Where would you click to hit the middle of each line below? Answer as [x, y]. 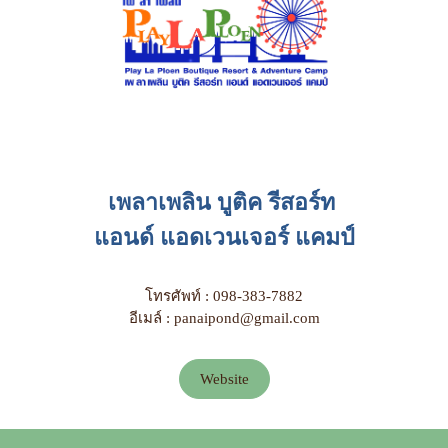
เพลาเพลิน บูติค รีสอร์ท [224, 202]
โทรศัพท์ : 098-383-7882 [224, 296]
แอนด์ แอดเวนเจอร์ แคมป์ [224, 237]
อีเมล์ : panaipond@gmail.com [224, 318]
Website [224, 379]
